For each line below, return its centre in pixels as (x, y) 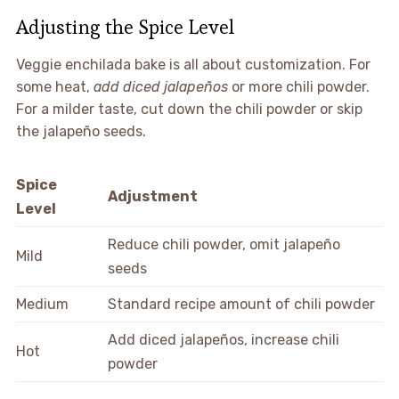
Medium (42, 304)
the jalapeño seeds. (81, 131)
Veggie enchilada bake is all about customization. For (193, 64)
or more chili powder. (298, 86)
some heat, (54, 86)
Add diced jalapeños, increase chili (224, 339)
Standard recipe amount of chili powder (242, 304)
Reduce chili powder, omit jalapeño (224, 244)
